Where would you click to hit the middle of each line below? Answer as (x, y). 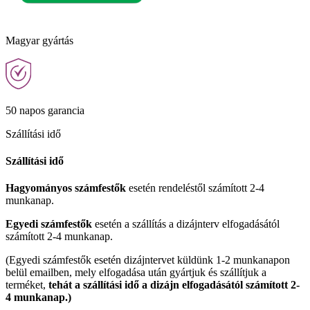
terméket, (27, 285)
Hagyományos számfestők (66, 188)
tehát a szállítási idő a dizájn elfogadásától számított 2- (174, 285)
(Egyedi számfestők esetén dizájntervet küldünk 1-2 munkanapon (148, 260)
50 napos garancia (45, 110)
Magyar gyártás (39, 40)
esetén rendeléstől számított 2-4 (195, 188)
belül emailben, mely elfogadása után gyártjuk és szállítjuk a (136, 273)
